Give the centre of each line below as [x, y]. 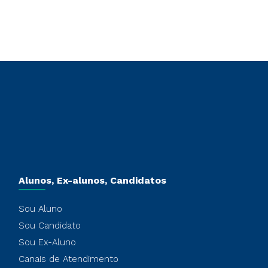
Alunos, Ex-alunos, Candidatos [92, 180]
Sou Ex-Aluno [47, 242]
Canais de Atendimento [68, 259]
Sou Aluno [40, 209]
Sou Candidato [49, 226]
